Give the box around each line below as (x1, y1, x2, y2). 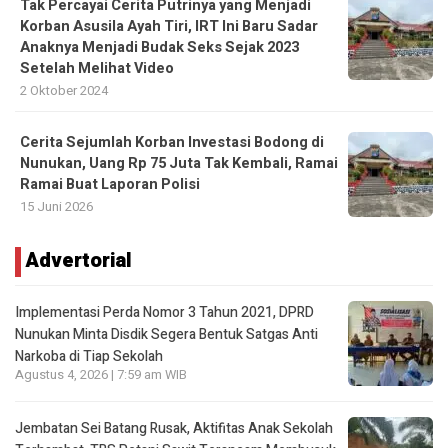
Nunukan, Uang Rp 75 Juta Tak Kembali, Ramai (20, 153, 338, 175)
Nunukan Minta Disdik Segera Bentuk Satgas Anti (15, 324, 318, 346)
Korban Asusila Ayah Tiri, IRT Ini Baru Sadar (20, 16, 318, 38)
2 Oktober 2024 (20, 81, 108, 101)
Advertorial (25, 246, 132, 276)
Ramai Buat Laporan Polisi (20, 174, 200, 196)
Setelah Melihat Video (20, 58, 174, 80)
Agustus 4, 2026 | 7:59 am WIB (15, 366, 187, 385)
